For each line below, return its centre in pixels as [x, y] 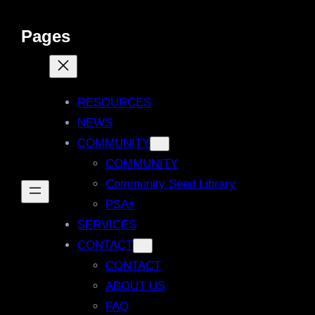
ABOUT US [135, 286]
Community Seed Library [171, 184]
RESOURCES [114, 103]
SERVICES [107, 225]
